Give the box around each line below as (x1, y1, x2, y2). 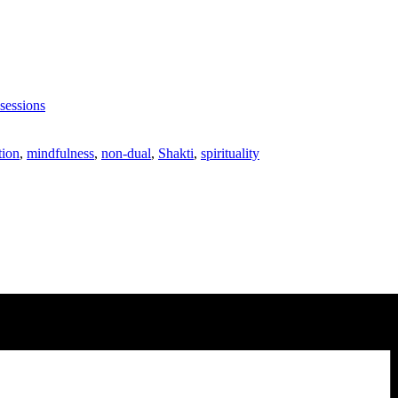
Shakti (158, 146, 194, 162)
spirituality (201, 146, 259, 162)
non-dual (101, 146, 151, 162)
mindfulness (27, 146, 94, 162)
